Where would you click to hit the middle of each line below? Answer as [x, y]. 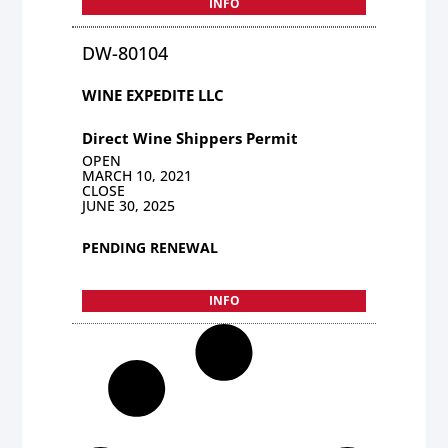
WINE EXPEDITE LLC [153, 94]
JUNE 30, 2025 [129, 205]
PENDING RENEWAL [150, 247]
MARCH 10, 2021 [137, 175]
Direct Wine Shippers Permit [190, 137]
